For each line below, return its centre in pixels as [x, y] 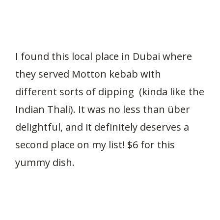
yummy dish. [45, 162]
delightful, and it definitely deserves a [102, 127]
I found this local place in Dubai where [104, 56]
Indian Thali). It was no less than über [103, 109]
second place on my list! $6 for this [95, 144]
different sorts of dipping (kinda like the [110, 91]
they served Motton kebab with [88, 74]
